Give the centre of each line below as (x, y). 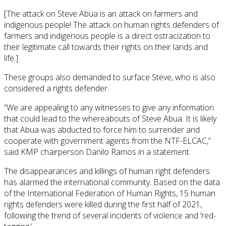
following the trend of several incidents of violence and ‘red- (110, 215)
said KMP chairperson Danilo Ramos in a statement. (97, 152)
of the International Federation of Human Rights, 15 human (110, 193)
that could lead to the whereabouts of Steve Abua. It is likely (110, 118)
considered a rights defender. (56, 88)
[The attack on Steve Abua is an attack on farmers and (101, 13)
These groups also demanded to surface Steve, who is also (110, 77)
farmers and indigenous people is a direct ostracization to (107, 36)
